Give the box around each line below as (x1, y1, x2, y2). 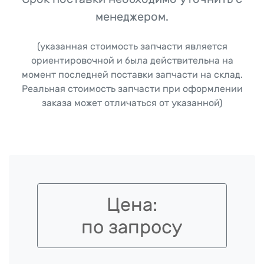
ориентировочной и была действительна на (31, 55, 233, 66)
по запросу (81, 216, 183, 238)
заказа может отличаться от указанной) (42, 97, 222, 108)
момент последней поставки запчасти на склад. (21, 69, 243, 80)
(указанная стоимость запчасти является (37, 41, 227, 52)
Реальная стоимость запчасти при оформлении (21, 83, 243, 94)
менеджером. (95, 9, 169, 24)
